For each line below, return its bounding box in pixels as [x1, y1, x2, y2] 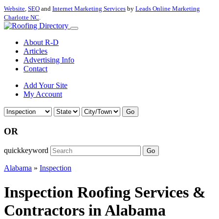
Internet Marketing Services [52, 5, 126, 12]
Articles [23, 47, 47, 55]
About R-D [23, 38, 59, 46]
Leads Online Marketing [135, 5, 200, 12]
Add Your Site [23, 81, 67, 89]
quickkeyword [4, 146, 48, 155]
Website [4, 5, 25, 12]
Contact [23, 65, 47, 73]
